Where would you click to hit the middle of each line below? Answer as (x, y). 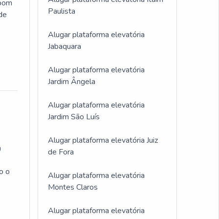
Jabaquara (65, 46)
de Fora (61, 152)
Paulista (62, 11)
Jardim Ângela (72, 82)
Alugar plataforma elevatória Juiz (103, 140)
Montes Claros (73, 187)
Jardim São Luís (74, 117)
